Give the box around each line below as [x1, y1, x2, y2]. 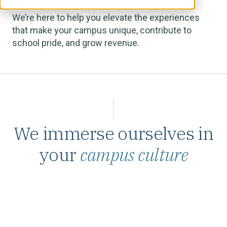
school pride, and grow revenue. [12, 37, 141, 48]
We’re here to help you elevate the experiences [12, 12, 200, 23]
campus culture [80, 143, 188, 166]
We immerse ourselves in [14, 122, 213, 145]
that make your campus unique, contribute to [12, 25, 192, 35]
